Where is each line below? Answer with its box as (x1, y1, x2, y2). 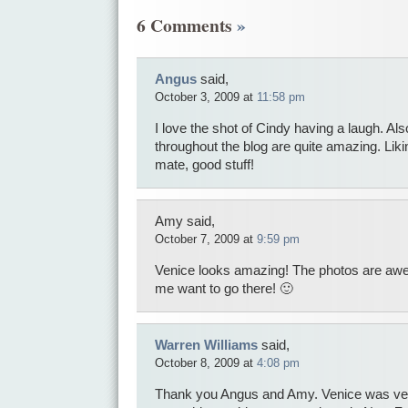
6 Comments (137, 12, 237, 39)
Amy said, (155, 213, 215, 229)
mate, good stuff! (155, 157, 254, 172)
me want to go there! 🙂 (155, 280, 293, 296)
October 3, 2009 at (155, 89, 257, 104)
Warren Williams (155, 337, 258, 352)
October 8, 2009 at (155, 355, 257, 370)
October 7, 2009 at (155, 231, 257, 246)
